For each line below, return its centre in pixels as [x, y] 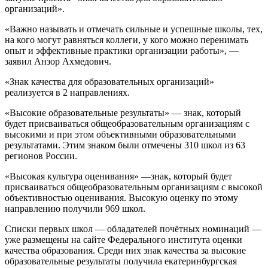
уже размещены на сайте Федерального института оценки [124, 239]
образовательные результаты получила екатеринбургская [121, 261]
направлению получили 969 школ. [75, 208]
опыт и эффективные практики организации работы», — [122, 50]
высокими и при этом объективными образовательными [121, 134]
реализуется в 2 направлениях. [67, 92]
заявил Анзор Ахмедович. [58, 61]
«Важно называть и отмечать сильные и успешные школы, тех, [134, 29]
